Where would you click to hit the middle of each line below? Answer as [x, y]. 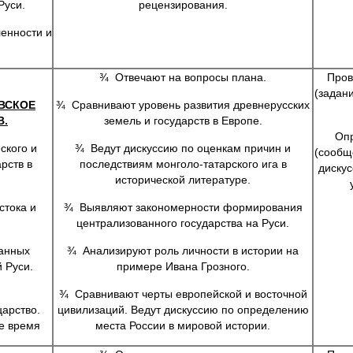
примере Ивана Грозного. [183, 266]
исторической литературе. [183, 180]
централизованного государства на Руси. [183, 223]
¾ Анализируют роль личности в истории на [183, 251]
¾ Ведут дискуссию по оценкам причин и [183, 148]
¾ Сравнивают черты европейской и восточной [183, 294]
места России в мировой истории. [183, 325]
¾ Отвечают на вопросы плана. [183, 77]
